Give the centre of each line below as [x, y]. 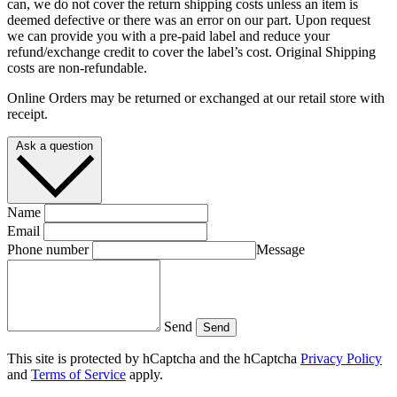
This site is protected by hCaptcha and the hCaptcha [154, 359]
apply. [144, 375]
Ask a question [54, 146]
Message [280, 250]
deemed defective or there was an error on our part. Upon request [189, 20]
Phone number [48, 250]
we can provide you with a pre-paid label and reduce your [168, 36]
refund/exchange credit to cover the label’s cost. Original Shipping [191, 52]
